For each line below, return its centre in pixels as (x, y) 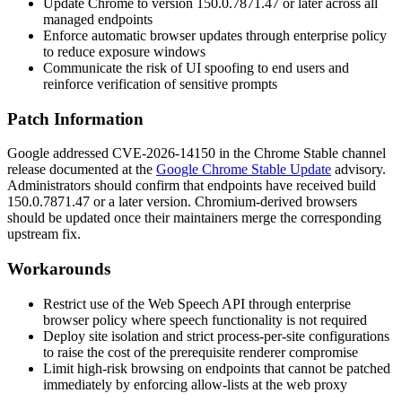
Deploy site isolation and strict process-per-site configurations (216, 336)
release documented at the (82, 170)
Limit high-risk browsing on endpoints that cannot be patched (217, 368)
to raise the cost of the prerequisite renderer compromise (201, 352)
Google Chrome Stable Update (244, 170)
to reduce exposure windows (124, 51)
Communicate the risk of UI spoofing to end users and (196, 67)
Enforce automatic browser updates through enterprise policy (215, 35)
